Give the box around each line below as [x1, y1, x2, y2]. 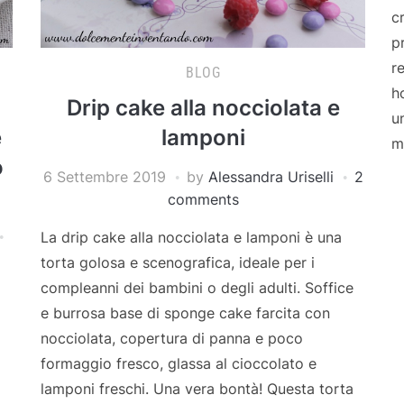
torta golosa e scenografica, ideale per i [41, 252, 316, 271]
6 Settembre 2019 [42, 167, 166, 186]
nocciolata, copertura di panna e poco [41, 328, 304, 347]
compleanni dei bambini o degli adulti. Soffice [41, 278, 354, 297]
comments [167, 189, 239, 208]
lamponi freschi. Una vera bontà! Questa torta [41, 379, 354, 398]
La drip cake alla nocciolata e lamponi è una [41, 227, 343, 246]
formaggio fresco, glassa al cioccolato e [41, 353, 317, 372]
